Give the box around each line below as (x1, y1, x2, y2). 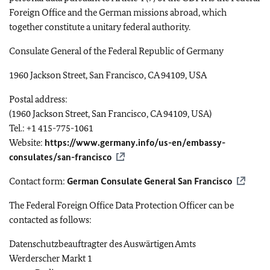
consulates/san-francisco (9, 151, 111, 163)
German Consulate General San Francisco (67, 175, 232, 187)
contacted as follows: (9, 213, 92, 225)
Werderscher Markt (9, 252, 86, 264)
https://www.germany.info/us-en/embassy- (45, 136, 225, 148)
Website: (9, 136, 45, 148)
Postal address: (9, 93, 67, 105)
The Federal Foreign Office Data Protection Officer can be (9, 199, 234, 211)
